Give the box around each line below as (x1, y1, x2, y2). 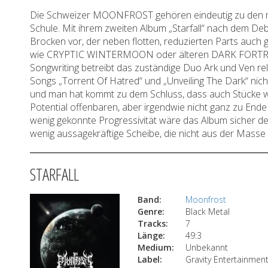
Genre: (138, 206, 165, 217)
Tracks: (138, 218, 168, 229)
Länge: (138, 230, 165, 241)
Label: (138, 254, 162, 265)
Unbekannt (185, 242, 228, 253)
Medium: (138, 242, 174, 253)
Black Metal (185, 206, 230, 217)
